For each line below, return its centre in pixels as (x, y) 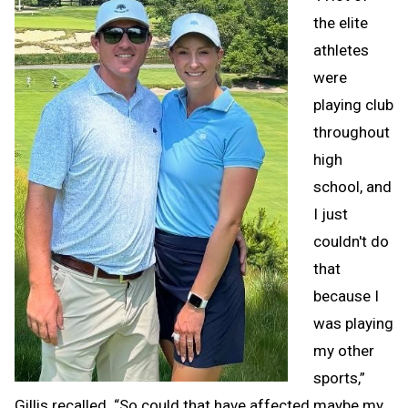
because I (346, 296)
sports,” (339, 378)
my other (344, 351)
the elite (341, 23)
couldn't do (351, 242)
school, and (352, 187)
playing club (353, 105)
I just (331, 214)
